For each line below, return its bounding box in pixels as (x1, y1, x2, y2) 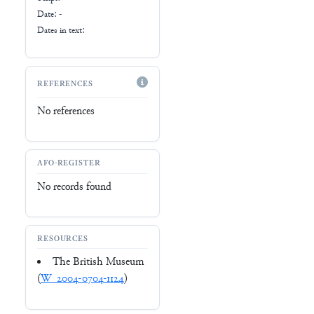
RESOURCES (37, 234, 89, 245)
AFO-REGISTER (37, 158, 101, 170)
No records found (37, 179, 111, 195)
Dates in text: (37, 25, 85, 36)
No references (37, 104, 95, 119)
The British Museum (53, 255, 144, 271)
